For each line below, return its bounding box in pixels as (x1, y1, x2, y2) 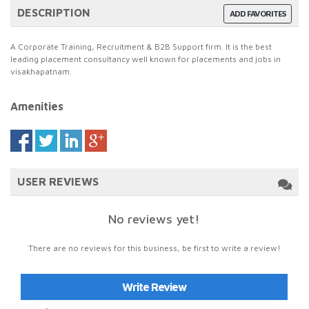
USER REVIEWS (17, 175, 99, 188)
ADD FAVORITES (230, 8, 286, 19)
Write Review (122, 281, 186, 293)
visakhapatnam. (10, 66, 72, 77)
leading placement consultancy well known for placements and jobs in (10, 54, 281, 64)
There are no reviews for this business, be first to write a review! (28, 243, 281, 253)
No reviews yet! (108, 212, 200, 226)
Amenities (10, 100, 63, 112)
